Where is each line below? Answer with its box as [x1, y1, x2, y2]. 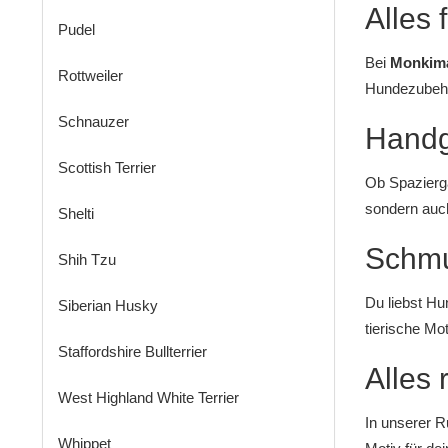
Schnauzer [58, 113, 129, 131]
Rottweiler [58, 67, 123, 85]
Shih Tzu [58, 251, 116, 269]
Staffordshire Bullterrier [58, 343, 207, 361]
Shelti [58, 205, 94, 223]
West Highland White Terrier [58, 389, 239, 407]
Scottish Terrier [58, 159, 156, 177]
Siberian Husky [58, 297, 158, 315]
